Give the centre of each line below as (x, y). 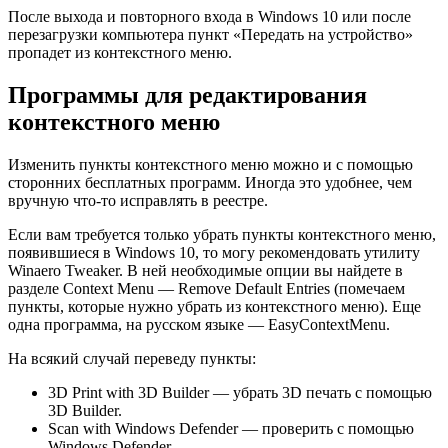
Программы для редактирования (187, 95)
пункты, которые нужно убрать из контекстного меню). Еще (214, 307)
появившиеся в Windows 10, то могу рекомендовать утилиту (214, 253)
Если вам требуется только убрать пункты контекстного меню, (222, 235)
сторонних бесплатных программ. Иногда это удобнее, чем (210, 183)
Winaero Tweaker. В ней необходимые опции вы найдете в (205, 271)
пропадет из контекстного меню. (120, 53)
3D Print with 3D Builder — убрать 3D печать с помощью (240, 393)
